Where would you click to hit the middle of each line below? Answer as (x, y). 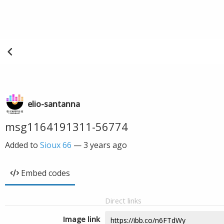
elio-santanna (54, 104)
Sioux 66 (56, 145)
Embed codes (45, 173)
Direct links (123, 200)
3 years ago (105, 145)
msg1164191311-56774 (66, 126)
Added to (22, 145)
